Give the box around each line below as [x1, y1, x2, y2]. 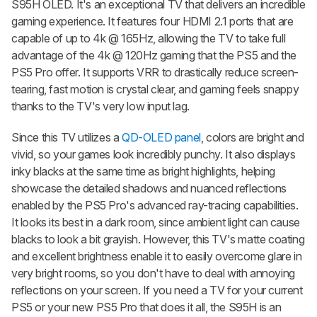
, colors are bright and [200, 130, 304, 145]
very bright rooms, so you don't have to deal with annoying [11, 266, 295, 281]
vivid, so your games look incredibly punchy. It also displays [11, 147, 296, 162]
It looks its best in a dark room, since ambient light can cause [11, 215, 300, 230]
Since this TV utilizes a [11, 130, 122, 145]
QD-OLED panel [122, 130, 201, 145]
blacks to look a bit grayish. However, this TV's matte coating [11, 232, 305, 247]
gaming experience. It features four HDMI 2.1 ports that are [11, 14, 294, 29]
